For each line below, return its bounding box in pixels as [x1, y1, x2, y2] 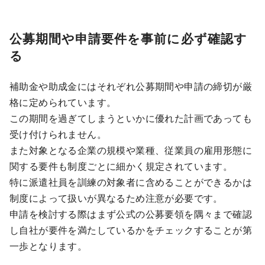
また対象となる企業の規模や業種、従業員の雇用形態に [9, 143, 252, 157]
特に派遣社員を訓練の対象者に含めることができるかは [9, 175, 252, 189]
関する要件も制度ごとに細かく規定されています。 [9, 159, 233, 173]
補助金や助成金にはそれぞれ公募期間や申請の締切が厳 [9, 79, 252, 93]
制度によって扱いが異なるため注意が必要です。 [9, 191, 223, 205]
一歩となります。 [9, 239, 88, 253]
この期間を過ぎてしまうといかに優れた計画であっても [9, 111, 252, 125]
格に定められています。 [9, 95, 117, 109]
